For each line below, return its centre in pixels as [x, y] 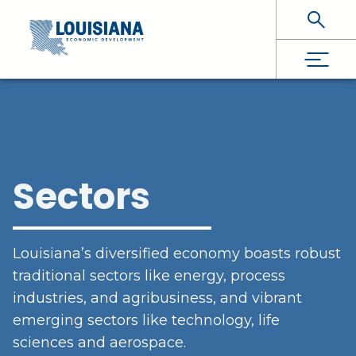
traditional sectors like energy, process [149, 276]
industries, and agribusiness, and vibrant [157, 298]
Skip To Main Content [84, 20]
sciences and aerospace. [99, 342]
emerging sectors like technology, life [146, 320]
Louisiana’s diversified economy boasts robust [177, 253]
